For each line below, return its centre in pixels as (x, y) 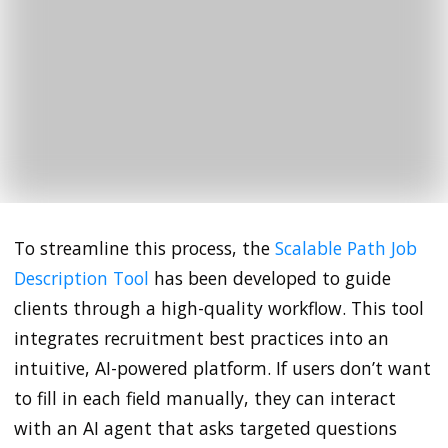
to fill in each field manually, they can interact (205, 397)
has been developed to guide (270, 277)
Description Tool (81, 277)
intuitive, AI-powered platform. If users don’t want (222, 367)
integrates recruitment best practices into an (201, 337)
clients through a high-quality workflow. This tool (219, 307)
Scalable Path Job (346, 247)
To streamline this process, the (144, 247)
